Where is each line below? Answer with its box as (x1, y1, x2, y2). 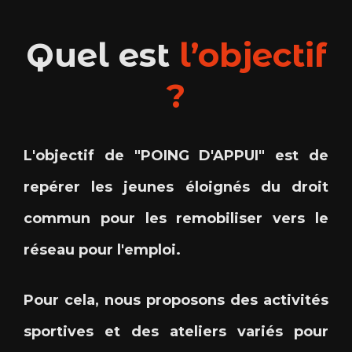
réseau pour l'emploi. (24, 241, 181, 258)
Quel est (25, 35, 179, 75)
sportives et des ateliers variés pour (24, 323, 328, 340)
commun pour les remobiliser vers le (24, 210, 328, 227)
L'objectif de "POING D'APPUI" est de (24, 147, 328, 164)
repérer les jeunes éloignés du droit (24, 178, 328, 196)
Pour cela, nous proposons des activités (24, 291, 328, 309)
